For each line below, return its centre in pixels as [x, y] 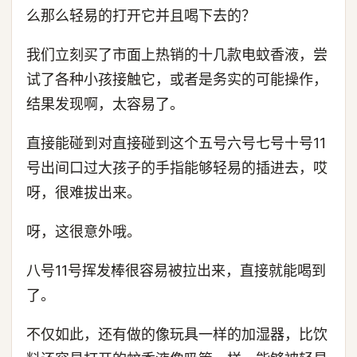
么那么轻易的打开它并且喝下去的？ [141, 16]
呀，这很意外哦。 [84, 231]
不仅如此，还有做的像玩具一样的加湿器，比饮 [177, 334]
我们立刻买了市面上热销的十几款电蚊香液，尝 [177, 55]
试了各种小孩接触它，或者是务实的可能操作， [177, 79]
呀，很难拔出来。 [84, 192]
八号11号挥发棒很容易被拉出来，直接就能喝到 [176, 271]
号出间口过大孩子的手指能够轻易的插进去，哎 [177, 168]
